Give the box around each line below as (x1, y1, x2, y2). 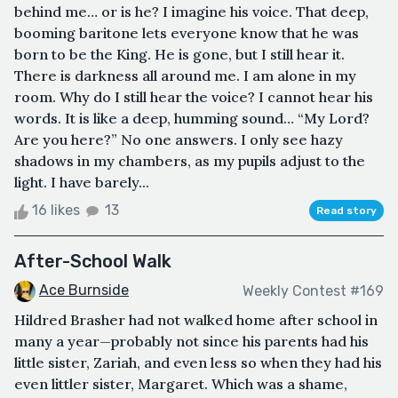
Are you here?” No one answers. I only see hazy (14, 131, 343, 149)
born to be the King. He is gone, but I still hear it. (14, 45, 345, 64)
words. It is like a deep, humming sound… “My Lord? (14, 109, 370, 128)
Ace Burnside (39, 282, 129, 299)
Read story (316, 204, 377, 218)
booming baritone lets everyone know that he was (14, 24, 359, 43)
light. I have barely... (14, 173, 149, 192)
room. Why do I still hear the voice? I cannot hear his (14, 88, 373, 107)
